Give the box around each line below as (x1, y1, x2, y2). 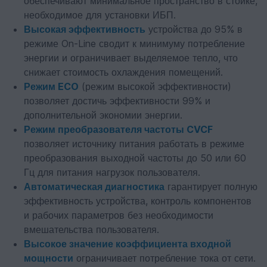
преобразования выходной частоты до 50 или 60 (24, 152, 246, 164)
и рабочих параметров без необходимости (24, 209, 213, 221)
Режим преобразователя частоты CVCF (24, 123, 213, 135)
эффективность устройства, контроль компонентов (24, 195, 252, 207)
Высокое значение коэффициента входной (24, 238, 231, 250)
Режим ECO (24, 80, 79, 92)
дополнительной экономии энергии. (24, 109, 182, 121)
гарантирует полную (164, 181, 257, 193)
